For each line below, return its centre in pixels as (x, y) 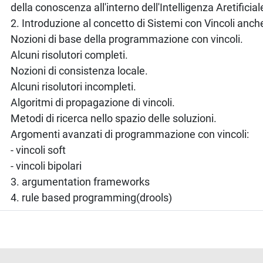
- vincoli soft (38, 150)
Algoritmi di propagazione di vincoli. (93, 102)
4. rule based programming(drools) (92, 197)
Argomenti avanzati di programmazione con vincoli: (130, 134)
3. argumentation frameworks (80, 181)
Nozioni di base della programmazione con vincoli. (127, 39)
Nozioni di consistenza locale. (80, 70)
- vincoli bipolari (46, 166)
